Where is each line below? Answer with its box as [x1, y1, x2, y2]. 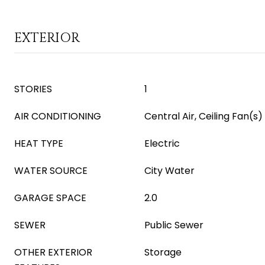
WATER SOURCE [14, 164, 88, 177]
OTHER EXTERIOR [14, 245, 92, 259]
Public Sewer [144, 218, 203, 232]
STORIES [14, 82, 52, 96]
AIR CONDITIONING [14, 109, 101, 123]
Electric [144, 137, 180, 150]
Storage [144, 245, 182, 259]
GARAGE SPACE [14, 191, 86, 205]
